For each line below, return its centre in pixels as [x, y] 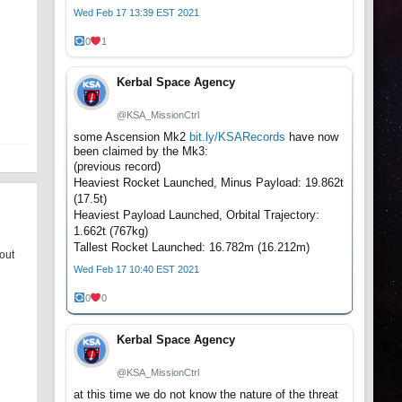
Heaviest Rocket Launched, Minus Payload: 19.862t [209, 182]
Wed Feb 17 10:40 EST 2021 [136, 269]
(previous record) [117, 166]
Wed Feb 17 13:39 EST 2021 [136, 12]
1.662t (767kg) [111, 231]
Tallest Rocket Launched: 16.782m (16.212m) [192, 247]
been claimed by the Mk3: [141, 151]
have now [312, 136]
